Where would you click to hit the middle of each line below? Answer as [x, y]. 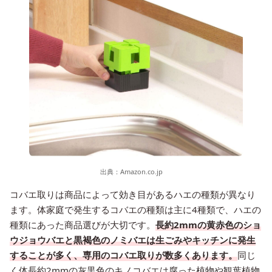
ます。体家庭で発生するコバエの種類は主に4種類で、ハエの [135, 209]
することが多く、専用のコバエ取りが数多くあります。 [124, 255]
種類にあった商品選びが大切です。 [83, 225]
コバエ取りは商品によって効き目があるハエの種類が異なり [133, 194]
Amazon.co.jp [141, 172]
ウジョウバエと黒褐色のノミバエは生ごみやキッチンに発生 [133, 240]
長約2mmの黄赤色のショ [208, 225]
